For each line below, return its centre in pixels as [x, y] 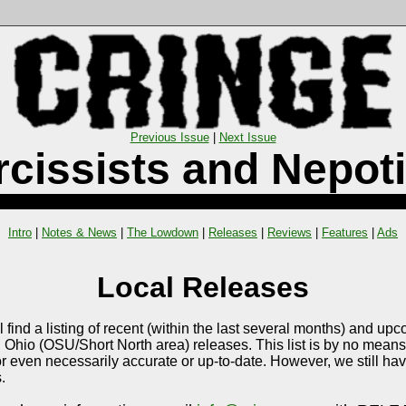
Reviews [290, 232]
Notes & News [79, 232]
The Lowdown [163, 232]
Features [345, 232]
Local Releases [203, 288]
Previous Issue [169, 137]
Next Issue [247, 137]
